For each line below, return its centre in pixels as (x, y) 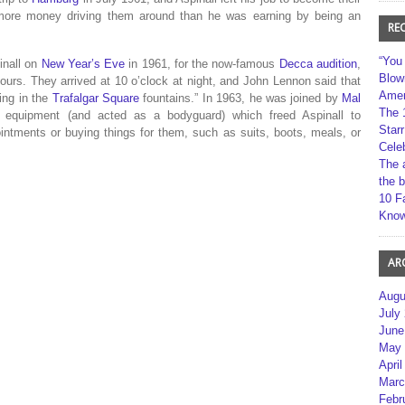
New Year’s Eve (83, 64)
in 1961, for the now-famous (202, 64)
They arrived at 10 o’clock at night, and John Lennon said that (193, 81)
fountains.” (169, 98)
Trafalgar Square (95, 98)
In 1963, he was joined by (270, 98)
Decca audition (318, 64)
